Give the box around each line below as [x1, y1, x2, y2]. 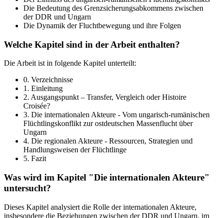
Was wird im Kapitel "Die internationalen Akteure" [4, 172, 210, 182]
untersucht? [4, 182, 51, 193]
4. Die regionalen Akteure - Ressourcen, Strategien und [23, 137, 193, 145]
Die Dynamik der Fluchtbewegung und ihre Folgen [23, 21, 181, 30]
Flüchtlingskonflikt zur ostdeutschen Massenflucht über [23, 119, 193, 128]
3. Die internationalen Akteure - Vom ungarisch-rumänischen [23, 110, 210, 119]
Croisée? [23, 102, 50, 110]
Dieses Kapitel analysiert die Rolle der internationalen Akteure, [4, 202, 197, 211]
